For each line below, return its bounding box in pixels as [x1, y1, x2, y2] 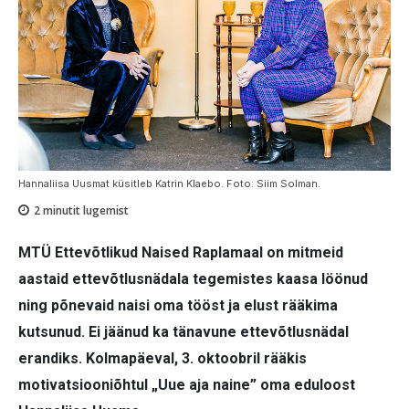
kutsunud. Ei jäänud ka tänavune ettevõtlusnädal [18, 322, 349, 341]
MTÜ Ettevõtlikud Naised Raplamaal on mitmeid [18, 243, 343, 261]
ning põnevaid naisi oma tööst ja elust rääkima [18, 296, 338, 314]
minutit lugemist [40, 202, 129, 218]
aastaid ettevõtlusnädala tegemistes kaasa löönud [18, 269, 368, 288]
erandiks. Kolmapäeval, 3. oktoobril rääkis [18, 349, 307, 367]
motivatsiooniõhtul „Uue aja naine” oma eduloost [18, 375, 355, 393]
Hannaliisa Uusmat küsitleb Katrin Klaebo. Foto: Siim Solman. [18, 177, 320, 191]
